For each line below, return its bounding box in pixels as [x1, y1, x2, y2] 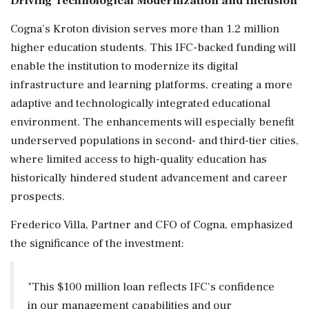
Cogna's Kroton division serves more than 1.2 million [10, 21, 279, 37]
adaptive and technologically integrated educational [10, 95, 270, 111]
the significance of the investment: [10, 235, 184, 251]
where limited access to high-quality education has [10, 151, 267, 167]
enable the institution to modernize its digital [10, 58, 238, 74]
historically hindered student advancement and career [10, 170, 288, 186]
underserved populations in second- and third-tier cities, [10, 132, 299, 148]
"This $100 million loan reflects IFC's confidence [28, 279, 275, 295]
